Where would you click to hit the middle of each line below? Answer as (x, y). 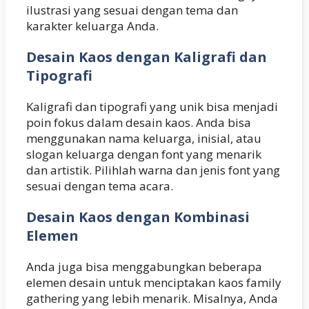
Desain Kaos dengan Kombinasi (138, 217)
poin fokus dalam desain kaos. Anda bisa (139, 123)
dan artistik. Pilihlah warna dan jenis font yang (153, 170)
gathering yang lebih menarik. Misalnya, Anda (152, 299)
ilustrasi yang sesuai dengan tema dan (132, 10)
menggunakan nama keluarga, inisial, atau (144, 139)
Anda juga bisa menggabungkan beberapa (144, 267)
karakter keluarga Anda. (92, 26)
